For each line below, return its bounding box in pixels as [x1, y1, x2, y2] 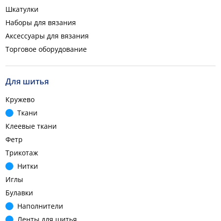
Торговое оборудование [5, 44, 87, 54]
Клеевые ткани [5, 121, 57, 131]
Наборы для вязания [5, 18, 76, 27]
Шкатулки [5, 4, 38, 14]
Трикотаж [5, 148, 38, 157]
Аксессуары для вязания [5, 31, 89, 40]
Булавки [5, 188, 33, 197]
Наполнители [17, 201, 63, 211]
